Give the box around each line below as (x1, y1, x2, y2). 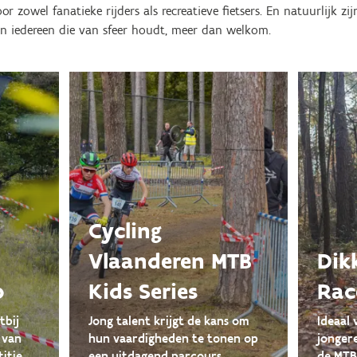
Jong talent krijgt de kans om (88, 313, 249, 328)
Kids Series (88, 277, 198, 304)
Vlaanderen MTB (88, 247, 252, 274)
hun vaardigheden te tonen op (88, 331, 258, 346)
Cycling (88, 217, 162, 244)
